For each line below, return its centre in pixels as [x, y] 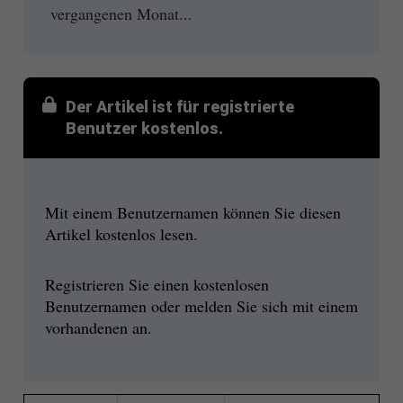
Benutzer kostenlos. [144, 128]
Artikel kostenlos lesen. [121, 233]
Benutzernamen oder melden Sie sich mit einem [201, 306]
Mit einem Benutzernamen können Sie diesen [193, 212]
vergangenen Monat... [121, 13]
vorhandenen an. [98, 328]
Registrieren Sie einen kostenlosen [157, 285]
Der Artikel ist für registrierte [179, 106]
